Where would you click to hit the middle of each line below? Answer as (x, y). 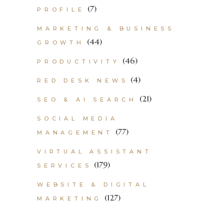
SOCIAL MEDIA (77, 118)
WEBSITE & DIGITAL (93, 184)
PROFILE (61, 9)
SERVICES (64, 165)
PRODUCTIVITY (78, 61)
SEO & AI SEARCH (87, 99)
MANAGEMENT (75, 132)
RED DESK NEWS (83, 80)
